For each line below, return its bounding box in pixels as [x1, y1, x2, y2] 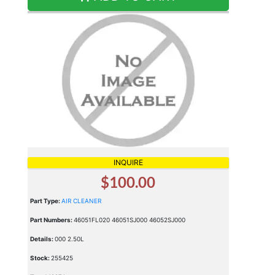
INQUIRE [113, 158, 143, 168]
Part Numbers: [29, 216, 74, 224]
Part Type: [29, 197, 61, 205]
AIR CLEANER [61, 197, 101, 205]
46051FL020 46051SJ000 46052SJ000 [73, 216, 185, 224]
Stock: [29, 254, 51, 262]
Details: [29, 235, 55, 243]
